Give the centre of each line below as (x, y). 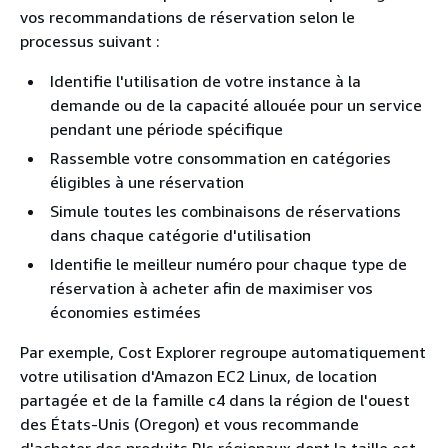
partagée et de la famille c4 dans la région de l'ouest (215, 400)
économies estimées (125, 312)
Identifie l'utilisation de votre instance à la (205, 81)
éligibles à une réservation (147, 182)
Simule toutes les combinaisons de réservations (225, 211)
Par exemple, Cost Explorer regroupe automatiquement (223, 352)
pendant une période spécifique (166, 129)
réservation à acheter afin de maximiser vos (211, 288)
